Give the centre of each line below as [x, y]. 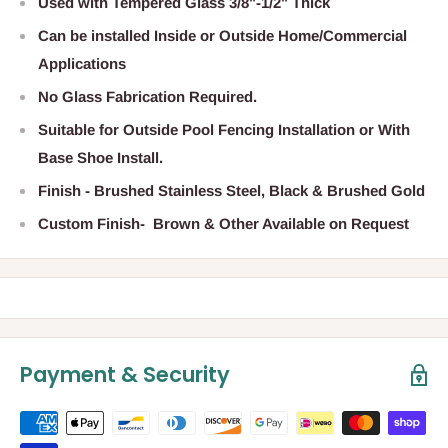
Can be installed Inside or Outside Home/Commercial [222, 36]
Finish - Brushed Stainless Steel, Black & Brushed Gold [231, 191]
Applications [82, 64]
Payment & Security [125, 375]
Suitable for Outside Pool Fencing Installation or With [224, 130]
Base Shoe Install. [100, 158]
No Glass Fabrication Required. [147, 97]
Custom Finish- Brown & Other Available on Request [223, 224]
